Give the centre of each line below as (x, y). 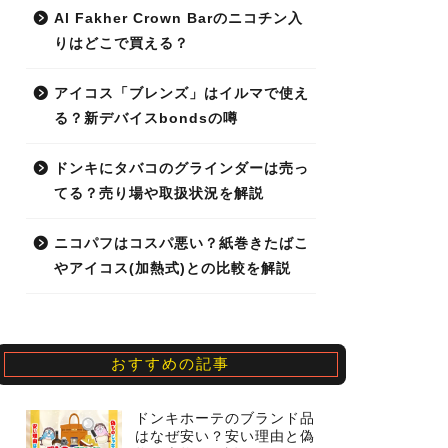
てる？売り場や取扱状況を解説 (158, 194)
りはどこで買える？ (121, 44)
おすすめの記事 (171, 364)
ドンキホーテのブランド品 (224, 419)
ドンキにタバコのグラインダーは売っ (181, 169)
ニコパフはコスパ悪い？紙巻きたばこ (181, 244)
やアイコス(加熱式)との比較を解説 (172, 269)
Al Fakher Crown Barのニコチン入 (178, 19)
